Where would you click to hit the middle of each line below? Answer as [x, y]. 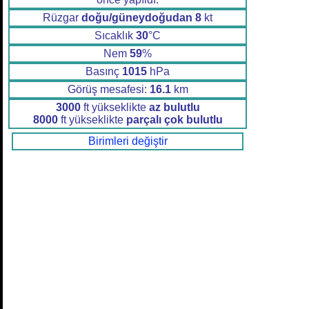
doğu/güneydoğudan [137, 18]
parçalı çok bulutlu [174, 120]
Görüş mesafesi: [108, 90]
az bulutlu [174, 108]
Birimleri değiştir [128, 141]
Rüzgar [62, 18]
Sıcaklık [115, 36]
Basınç [104, 72]
